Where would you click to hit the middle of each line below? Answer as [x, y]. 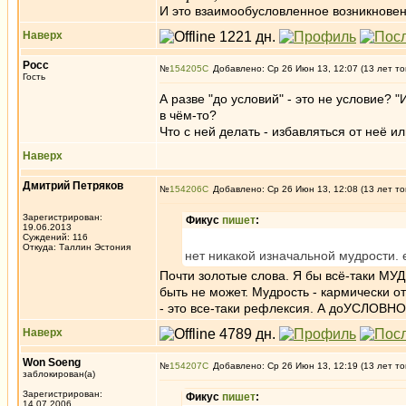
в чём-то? [188, 115]
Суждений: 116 [55, 237]
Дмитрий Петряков [73, 186]
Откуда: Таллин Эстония [77, 247]
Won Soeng [52, 362]
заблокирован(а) [59, 374]
